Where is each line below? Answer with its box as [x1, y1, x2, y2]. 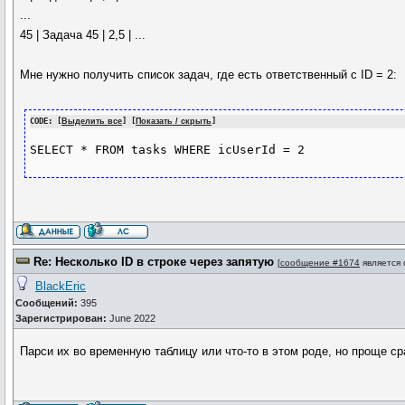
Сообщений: [15, 297, 78, 308]
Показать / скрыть [136, 117, 212, 126]
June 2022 [107, 313, 155, 324]
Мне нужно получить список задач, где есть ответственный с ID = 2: [20, 68, 398, 81]
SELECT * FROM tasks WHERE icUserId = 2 [30, 143, 306, 157]
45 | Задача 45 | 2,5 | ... [20, 28, 146, 42]
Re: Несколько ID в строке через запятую [33, 255, 274, 268]
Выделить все [61, 117, 123, 126]
